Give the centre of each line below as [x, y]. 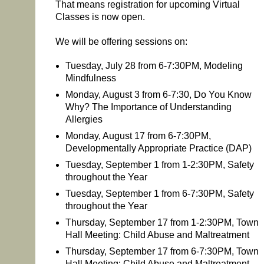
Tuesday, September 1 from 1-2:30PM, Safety [159, 165]
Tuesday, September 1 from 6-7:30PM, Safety [159, 194]
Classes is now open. [100, 16]
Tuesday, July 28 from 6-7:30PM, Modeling [154, 66]
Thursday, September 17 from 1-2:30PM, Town [162, 223]
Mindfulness [90, 78]
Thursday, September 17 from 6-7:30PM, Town [162, 252]
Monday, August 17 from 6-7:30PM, [138, 136]
